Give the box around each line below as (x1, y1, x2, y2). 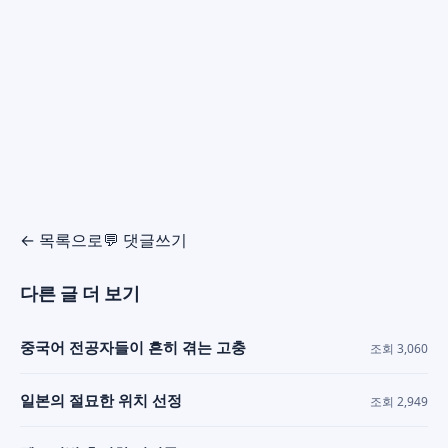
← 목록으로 (20, 229, 103, 252)
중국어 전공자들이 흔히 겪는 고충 (20, 337, 246, 358)
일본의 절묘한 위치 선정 (20, 390, 182, 411)
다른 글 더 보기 (20, 281, 140, 306)
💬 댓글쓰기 (103, 229, 187, 252)
